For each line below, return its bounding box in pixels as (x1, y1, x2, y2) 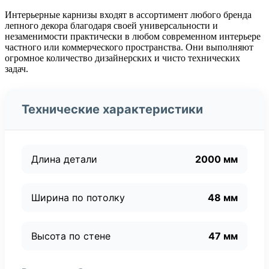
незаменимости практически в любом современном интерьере (5, 31, 261, 41)
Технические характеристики (22, 101, 203, 116)
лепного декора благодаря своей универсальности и (5, 20, 218, 31)
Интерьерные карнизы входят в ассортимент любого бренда (5, 9, 252, 20)
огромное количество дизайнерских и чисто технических (5, 52, 240, 63)
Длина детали (31, 153, 97, 165)
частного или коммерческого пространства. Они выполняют (5, 41, 253, 52)
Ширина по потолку (31, 191, 125, 204)
